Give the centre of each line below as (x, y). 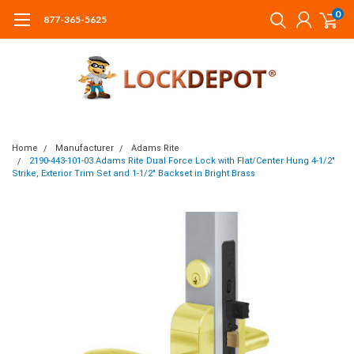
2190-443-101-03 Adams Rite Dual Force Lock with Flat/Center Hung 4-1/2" (182, 161)
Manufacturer (85, 148)
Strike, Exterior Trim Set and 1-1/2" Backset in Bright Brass (134, 173)
